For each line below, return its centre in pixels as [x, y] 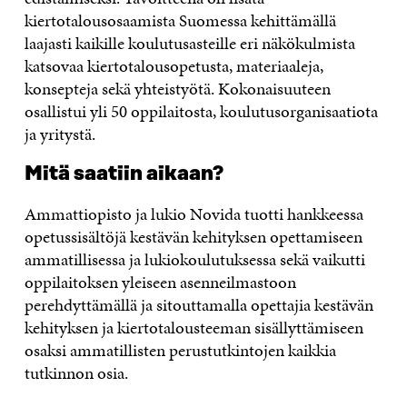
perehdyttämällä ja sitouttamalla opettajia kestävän [199, 305]
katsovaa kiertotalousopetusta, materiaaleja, [174, 66]
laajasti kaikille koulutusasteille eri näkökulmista [189, 43]
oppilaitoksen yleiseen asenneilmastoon [160, 282]
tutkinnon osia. [76, 373]
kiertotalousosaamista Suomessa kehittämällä [180, 20]
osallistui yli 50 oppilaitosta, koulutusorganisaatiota [201, 111]
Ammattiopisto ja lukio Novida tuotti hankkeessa [194, 214]
